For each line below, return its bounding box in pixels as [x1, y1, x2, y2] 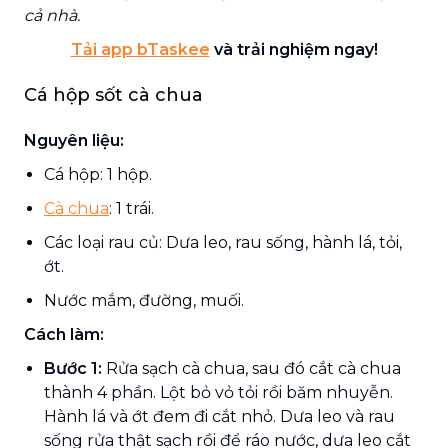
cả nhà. [24, 5, 80, 25]
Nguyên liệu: [24, 130, 124, 150]
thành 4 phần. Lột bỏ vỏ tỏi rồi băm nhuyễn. [44, 382, 393, 402]
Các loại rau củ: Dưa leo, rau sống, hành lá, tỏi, [44, 232, 402, 252]
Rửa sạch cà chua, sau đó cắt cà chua [102, 358, 401, 378]
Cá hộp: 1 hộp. [44, 164, 152, 184]
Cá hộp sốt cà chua [24, 83, 203, 106]
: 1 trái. [109, 198, 154, 218]
